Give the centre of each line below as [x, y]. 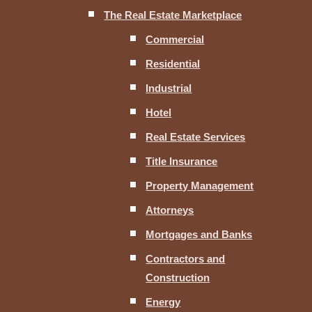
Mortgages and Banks [199, 235]
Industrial [169, 88]
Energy [163, 302]
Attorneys [170, 210]
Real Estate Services [196, 137]
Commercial [175, 40]
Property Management [200, 186]
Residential [173, 64]
